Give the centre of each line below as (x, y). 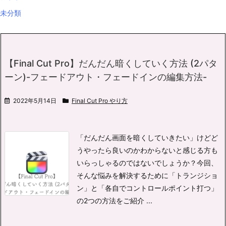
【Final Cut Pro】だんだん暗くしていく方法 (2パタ (111, 64)
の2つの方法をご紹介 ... (115, 201)
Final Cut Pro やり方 (100, 101)
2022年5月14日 (35, 101)
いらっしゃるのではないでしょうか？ (137, 163)
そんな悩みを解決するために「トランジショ (147, 176)
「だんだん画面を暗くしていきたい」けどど (147, 138)
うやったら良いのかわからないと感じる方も (147, 150)
